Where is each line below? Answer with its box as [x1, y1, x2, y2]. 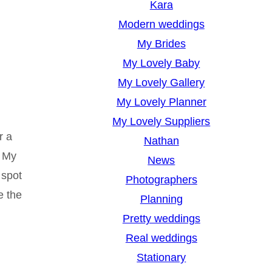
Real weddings [125, 232, 197, 245]
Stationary [137, 251, 186, 264]
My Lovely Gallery [118, 76, 205, 89]
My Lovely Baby [123, 57, 200, 70]
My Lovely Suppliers [112, 115, 211, 128]
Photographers [125, 174, 197, 186]
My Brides [137, 38, 186, 50]
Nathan [143, 135, 179, 148]
